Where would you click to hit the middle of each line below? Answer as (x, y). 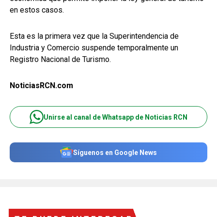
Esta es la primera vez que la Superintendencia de (94, 36)
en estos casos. (37, 10)
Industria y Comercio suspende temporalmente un (94, 48)
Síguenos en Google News (115, 152)
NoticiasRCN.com (42, 86)
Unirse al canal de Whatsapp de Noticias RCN (116, 117)
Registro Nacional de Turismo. (60, 60)
